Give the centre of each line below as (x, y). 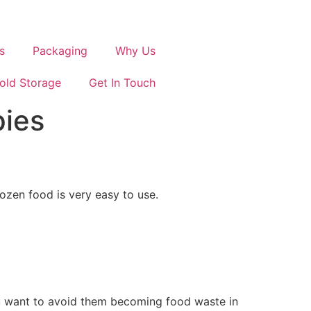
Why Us (135, 51)
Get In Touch (122, 83)
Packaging (60, 51)
